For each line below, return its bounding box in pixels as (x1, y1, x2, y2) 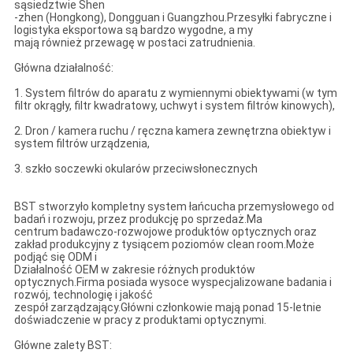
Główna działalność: (13, 61, 113, 74)
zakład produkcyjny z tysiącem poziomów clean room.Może (13, 237, 314, 251)
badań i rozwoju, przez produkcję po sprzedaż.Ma (13, 212, 262, 225)
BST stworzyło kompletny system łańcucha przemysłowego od (13, 199, 334, 213)
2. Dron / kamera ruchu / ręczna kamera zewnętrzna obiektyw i (13, 124, 331, 137)
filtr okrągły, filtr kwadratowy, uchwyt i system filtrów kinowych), (13, 98, 335, 112)
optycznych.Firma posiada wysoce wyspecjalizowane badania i (13, 275, 332, 288)
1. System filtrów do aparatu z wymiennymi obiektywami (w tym (13, 86, 337, 99)
